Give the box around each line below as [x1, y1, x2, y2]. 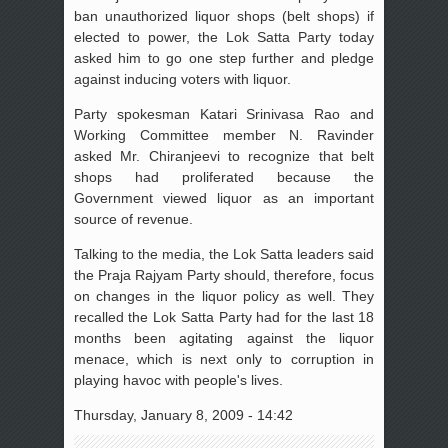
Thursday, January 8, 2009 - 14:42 [73, 406, 293, 423]
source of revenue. [73, 210, 193, 227]
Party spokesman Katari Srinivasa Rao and [73, 105, 375, 122]
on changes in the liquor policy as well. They [73, 287, 375, 304]
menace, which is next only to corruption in [73, 350, 375, 367]
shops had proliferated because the [73, 168, 375, 185]
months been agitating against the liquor [73, 329, 375, 346]
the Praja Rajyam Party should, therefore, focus [73, 266, 375, 283]
